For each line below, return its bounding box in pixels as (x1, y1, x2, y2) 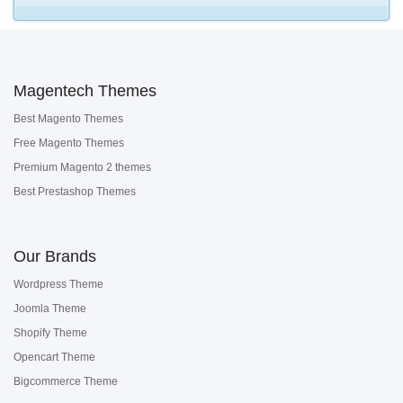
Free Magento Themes (13, 137, 124, 149)
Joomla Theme (13, 302, 86, 315)
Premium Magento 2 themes (13, 161, 151, 174)
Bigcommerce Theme (13, 375, 118, 388)
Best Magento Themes (13, 112, 123, 125)
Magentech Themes (13, 82, 157, 100)
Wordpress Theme (13, 278, 103, 291)
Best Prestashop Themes (13, 185, 136, 198)
